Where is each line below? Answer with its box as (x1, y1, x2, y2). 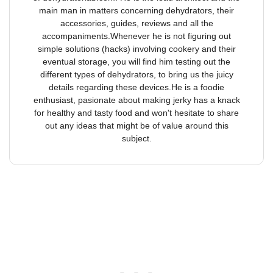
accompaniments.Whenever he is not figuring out (42, 31, 231, 41)
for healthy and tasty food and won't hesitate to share (34, 108, 239, 118)
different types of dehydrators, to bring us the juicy (40, 69, 233, 80)
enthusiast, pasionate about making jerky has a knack (33, 95, 240, 105)
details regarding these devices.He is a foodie (49, 82, 224, 93)
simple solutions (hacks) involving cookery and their (37, 44, 236, 54)
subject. (121, 133, 152, 144)
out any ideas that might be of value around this (44, 121, 229, 131)
